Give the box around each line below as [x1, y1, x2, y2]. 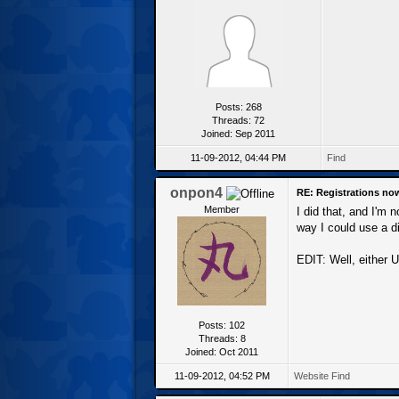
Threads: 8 [198, 332, 246, 344]
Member [204, 203, 240, 215]
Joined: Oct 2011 [185, 346, 258, 357]
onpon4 [169, 184, 223, 200]
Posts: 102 [199, 319, 245, 330]
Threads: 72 [212, 114, 265, 126]
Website [294, 370, 329, 381]
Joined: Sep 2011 [201, 127, 275, 139]
